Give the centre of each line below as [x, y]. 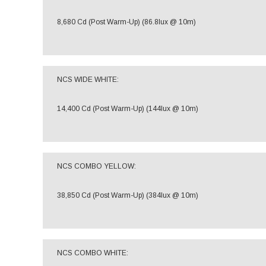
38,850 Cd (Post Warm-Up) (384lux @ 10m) [128, 195]
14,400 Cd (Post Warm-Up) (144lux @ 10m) [128, 109]
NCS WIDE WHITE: [88, 80]
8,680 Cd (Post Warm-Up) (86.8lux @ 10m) [126, 22]
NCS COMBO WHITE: [93, 253]
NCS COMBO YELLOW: [96, 166]
